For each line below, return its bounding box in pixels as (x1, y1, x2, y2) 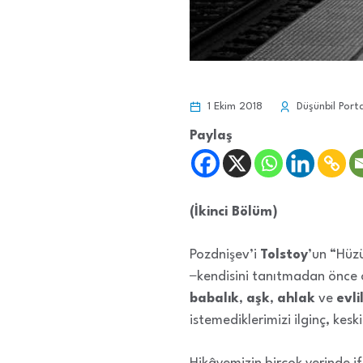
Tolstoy (260, 248, 308, 262)
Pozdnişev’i (190, 248, 260, 262)
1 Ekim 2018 (204, 101, 263, 112)
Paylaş (190, 129, 233, 143)
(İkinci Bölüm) (190, 205, 278, 219)
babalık (190, 292, 239, 305)
